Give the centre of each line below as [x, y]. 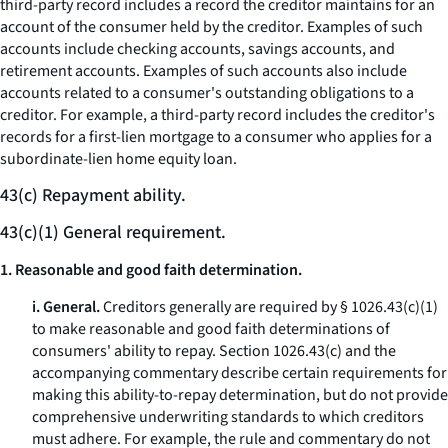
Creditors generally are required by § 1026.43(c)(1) [269, 307]
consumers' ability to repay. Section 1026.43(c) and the [214, 351]
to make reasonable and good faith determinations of [211, 329]
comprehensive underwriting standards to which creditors [228, 417]
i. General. [66, 307]
